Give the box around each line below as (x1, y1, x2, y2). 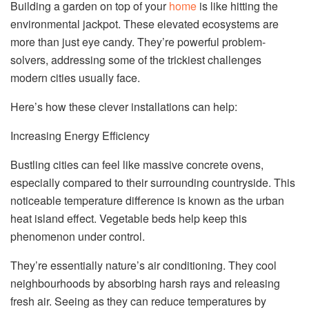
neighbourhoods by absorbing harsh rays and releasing (10, 275, 280, 292)
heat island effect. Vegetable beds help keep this (10, 210, 247, 227)
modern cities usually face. (10, 70, 140, 86)
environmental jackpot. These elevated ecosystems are (10, 16, 279, 32)
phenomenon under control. (10, 228, 145, 245)
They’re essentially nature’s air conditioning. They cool (10, 257, 277, 274)
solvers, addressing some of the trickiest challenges (10, 52, 261, 68)
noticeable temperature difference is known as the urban (10, 192, 284, 209)
